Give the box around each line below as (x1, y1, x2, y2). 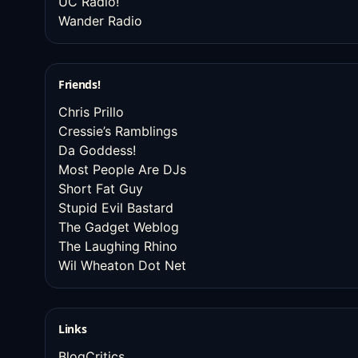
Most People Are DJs (58, 161, 186, 177)
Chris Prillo (58, 104, 124, 120)
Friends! (58, 77, 101, 92)
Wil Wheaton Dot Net (58, 257, 186, 273)
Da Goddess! (58, 142, 136, 158)
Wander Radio (58, 13, 142, 29)
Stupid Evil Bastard (58, 200, 173, 216)
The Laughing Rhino (58, 238, 177, 254)
